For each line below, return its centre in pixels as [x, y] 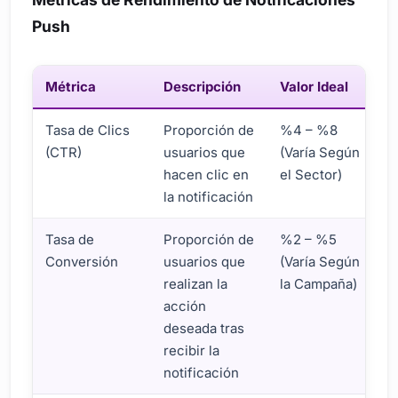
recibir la [192, 350]
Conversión [82, 261]
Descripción [203, 86]
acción [185, 306]
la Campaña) [319, 283]
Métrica [71, 86]
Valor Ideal [314, 86]
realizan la [196, 283]
